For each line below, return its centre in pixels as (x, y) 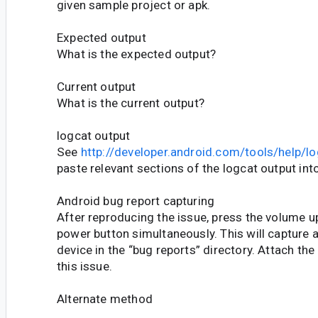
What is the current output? (131, 103)
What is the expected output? (137, 54)
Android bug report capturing (136, 201)
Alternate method (105, 299)
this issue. (85, 267)
